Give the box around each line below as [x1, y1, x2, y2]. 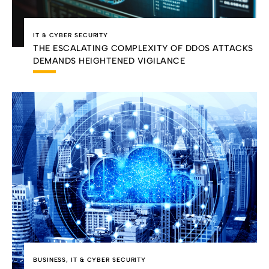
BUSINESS [33, 255, 67, 264]
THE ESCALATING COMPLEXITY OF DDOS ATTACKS [33, 43, 253, 54]
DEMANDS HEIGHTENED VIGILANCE [33, 56, 185, 67]
